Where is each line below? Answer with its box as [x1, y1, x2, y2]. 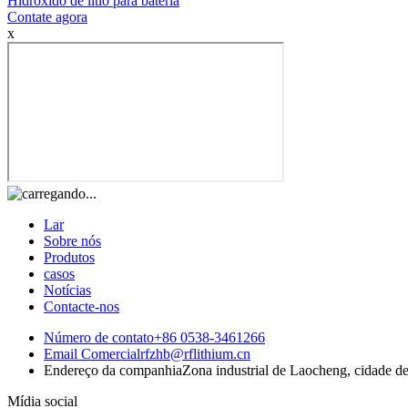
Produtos [44, 250, 95, 266]
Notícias [44, 282, 91, 299]
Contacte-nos [44, 299, 119, 315]
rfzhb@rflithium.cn [140, 346, 250, 362]
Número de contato [44, 330, 154, 346]
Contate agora [7, 9, 87, 25]
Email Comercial [44, 346, 140, 362]
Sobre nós [44, 233, 101, 250]
